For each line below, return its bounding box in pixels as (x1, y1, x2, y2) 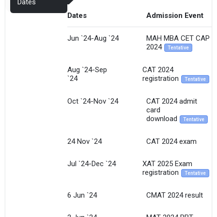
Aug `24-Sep (67, 65, 107, 75)
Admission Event (146, 11, 203, 20)
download (146, 114, 177, 124)
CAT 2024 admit (146, 97, 197, 106)
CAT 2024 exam (146, 137, 197, 146)
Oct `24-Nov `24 (67, 97, 118, 106)
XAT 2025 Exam (142, 159, 192, 169)
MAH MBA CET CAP (146, 34, 210, 43)
